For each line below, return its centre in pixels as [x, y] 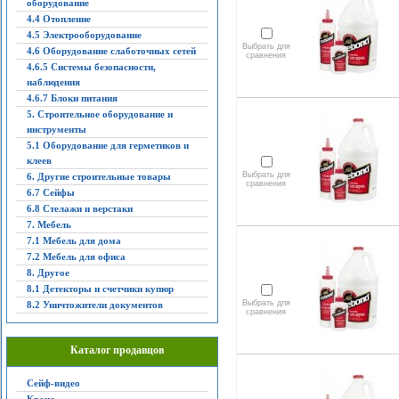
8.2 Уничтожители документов [94, 305]
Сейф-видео [53, 383]
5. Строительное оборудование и [99, 114]
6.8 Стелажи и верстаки [79, 208]
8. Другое [48, 273]
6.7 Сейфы [50, 192]
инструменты [56, 129]
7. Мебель [49, 224]
